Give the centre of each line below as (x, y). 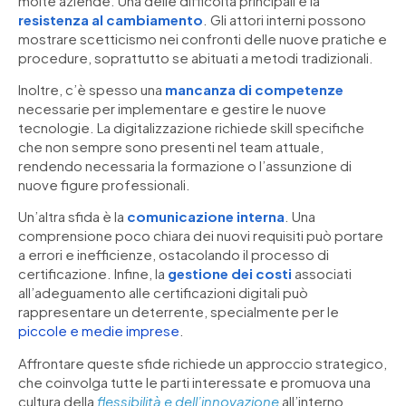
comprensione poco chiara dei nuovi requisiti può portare (201, 236)
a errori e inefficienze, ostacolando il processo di (174, 255)
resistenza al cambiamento (111, 19)
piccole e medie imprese (99, 331)
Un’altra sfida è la (72, 217)
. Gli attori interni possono (285, 19)
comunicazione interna (206, 217)
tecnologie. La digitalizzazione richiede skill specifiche (191, 127)
